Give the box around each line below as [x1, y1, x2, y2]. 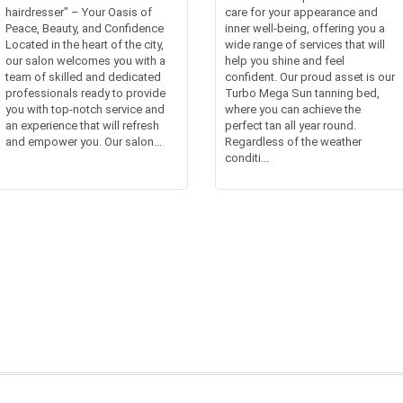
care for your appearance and [225, 4, 378, 19]
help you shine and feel [225, 53, 345, 67]
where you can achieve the [225, 102, 361, 116]
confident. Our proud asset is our [225, 69, 395, 84]
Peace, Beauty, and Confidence [5, 21, 165, 35]
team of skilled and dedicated [5, 69, 162, 84]
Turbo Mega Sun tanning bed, [225, 85, 380, 100]
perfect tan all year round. [225, 118, 356, 132]
